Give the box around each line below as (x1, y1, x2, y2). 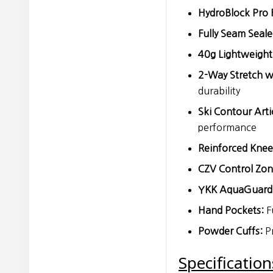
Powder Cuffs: (198, 225, 263, 236)
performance (198, 122, 257, 132)
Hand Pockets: (198, 205, 264, 215)
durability (198, 85, 240, 96)
